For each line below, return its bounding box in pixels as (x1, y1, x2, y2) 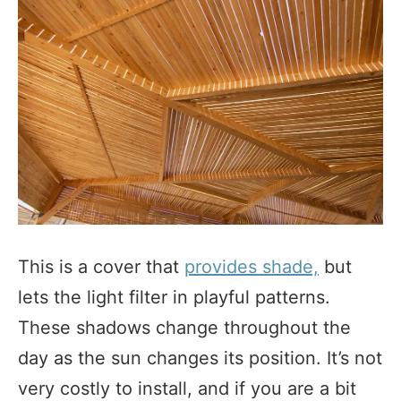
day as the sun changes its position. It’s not (18, 347, 382, 370)
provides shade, (184, 256, 319, 278)
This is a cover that (18, 256, 184, 278)
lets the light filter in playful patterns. (18, 286, 330, 309)
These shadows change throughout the (18, 317, 351, 339)
